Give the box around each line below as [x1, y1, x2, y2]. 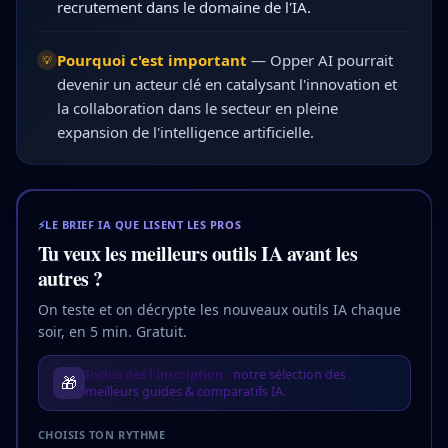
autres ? [37, 263, 103, 293]
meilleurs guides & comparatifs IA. [84, 382, 286, 400]
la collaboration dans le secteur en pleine [57, 98, 338, 118]
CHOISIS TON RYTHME [37, 426, 166, 442]
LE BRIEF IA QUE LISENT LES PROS [45, 216, 242, 232]
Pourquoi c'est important [57, 50, 247, 70]
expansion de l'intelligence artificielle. [57, 122, 314, 142]
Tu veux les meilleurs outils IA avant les [37, 238, 357, 268]
